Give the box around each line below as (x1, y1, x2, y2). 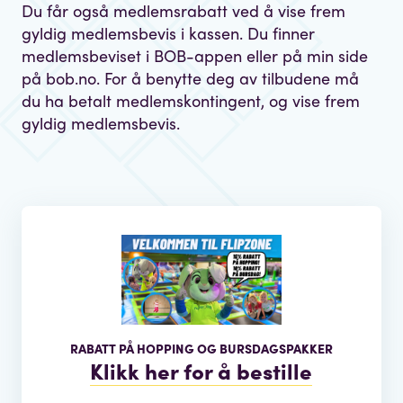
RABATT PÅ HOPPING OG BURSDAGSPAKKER (69, 338, 333, 357)
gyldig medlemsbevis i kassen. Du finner (22, 21, 315, 44)
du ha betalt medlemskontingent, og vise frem (22, 88, 360, 112)
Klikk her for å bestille (90, 354, 313, 386)
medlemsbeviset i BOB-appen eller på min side (22, 43, 368, 67)
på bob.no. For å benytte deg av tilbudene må (22, 66, 359, 89)
